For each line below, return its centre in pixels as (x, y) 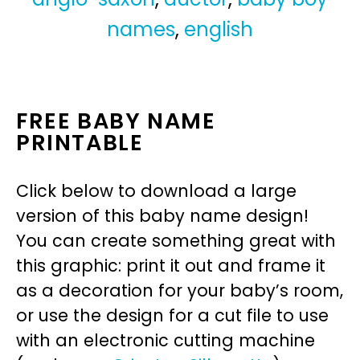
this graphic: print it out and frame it (171, 266)
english (219, 30)
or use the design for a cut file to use (172, 316)
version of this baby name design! (162, 216)
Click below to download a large (156, 191)
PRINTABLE (80, 143)
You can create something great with (176, 241)
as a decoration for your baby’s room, (180, 291)
